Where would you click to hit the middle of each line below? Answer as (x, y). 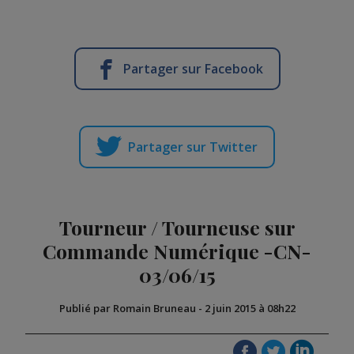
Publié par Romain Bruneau (127, 308)
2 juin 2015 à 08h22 (250, 308)
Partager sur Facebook (193, 69)
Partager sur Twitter (193, 147)
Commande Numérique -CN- (177, 251)
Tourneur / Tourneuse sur (177, 227)
